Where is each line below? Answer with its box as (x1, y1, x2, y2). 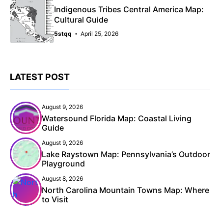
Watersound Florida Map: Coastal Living (42, 113, 192, 123)
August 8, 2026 (42, 174, 83, 182)
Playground (42, 158, 85, 168)
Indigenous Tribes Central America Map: (54, 4, 204, 14)
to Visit (42, 194, 68, 204)
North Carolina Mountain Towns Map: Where (42, 185, 209, 195)
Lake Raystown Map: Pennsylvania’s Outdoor (42, 149, 210, 159)
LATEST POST (10, 71, 70, 82)
